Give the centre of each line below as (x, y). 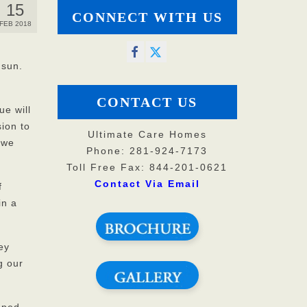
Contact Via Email (147, 184)
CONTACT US (147, 102)
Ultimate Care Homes (147, 135)
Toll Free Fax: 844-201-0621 (147, 168)
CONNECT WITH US (147, 17)
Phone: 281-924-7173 (147, 151)
